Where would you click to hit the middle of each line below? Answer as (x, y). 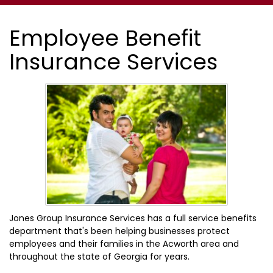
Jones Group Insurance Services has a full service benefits (133, 218)
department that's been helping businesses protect (119, 231)
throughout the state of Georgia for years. (99, 256)
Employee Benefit (105, 38)
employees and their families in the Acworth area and (124, 243)
